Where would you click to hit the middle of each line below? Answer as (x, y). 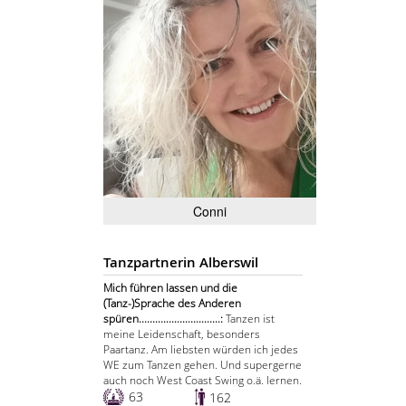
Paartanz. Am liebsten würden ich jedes (201, 350)
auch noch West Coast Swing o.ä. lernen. (203, 381)
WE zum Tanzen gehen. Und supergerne (203, 365)
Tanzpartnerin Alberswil (181, 263)
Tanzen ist (250, 319)
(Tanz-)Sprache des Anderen (172, 304)
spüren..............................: (164, 319)
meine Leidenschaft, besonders (182, 334)
